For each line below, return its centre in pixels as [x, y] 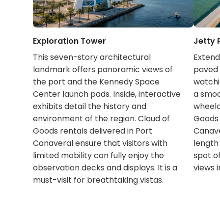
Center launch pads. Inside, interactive [107, 94]
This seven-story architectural [92, 57]
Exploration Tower [70, 41]
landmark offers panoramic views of [103, 70]
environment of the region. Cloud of [102, 119]
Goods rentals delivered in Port [93, 131]
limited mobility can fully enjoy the [99, 156]
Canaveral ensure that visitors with [100, 143]
